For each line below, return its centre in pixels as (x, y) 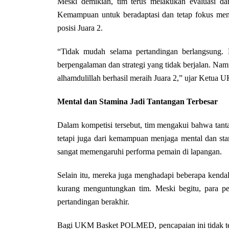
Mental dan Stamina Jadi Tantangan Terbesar (138, 101)
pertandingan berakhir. (93, 202)
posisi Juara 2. (80, 28)
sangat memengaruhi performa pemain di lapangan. (140, 152)
